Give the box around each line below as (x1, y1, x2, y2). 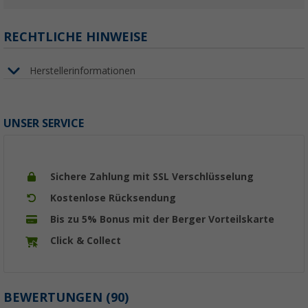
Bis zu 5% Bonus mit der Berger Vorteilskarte (50, 214, 274, 225)
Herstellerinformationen (30, 65, 135, 76)
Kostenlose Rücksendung (50, 192, 176, 204)
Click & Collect (50, 235, 121, 247)
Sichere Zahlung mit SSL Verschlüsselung (50, 171, 254, 183)
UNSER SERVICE (3, 117, 84, 131)
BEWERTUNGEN (3, 290, 106, 305)
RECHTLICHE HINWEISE (3, 30, 148, 45)
